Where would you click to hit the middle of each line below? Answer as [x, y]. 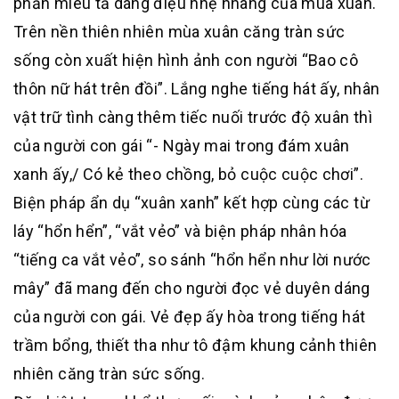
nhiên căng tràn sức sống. [109, 374]
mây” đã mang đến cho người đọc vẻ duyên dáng [192, 289]
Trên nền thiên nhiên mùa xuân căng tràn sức [179, 32]
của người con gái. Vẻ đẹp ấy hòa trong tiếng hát [190, 317]
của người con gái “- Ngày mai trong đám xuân [182, 146]
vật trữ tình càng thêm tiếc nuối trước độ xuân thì [193, 118]
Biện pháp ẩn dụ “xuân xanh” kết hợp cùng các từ [191, 203]
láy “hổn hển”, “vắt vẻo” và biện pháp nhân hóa [180, 232]
